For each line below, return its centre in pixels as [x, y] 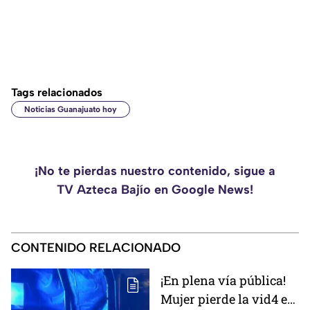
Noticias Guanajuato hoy [71, 110]
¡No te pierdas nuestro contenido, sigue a [155, 171]
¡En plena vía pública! [223, 281]
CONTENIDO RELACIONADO [96, 248]
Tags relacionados [57, 93]
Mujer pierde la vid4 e [224, 299]
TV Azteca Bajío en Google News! [155, 190]
